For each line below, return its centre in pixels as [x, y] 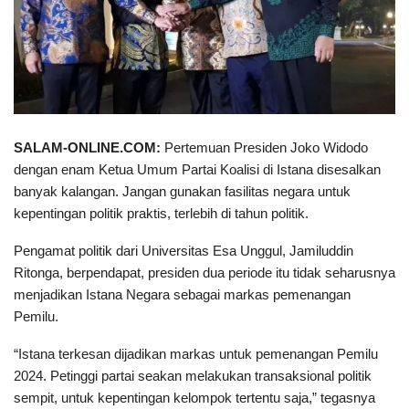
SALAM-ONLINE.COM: [87, 147]
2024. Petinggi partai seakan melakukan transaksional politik [193, 375]
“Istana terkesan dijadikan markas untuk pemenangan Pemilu [196, 353]
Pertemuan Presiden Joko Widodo [264, 147]
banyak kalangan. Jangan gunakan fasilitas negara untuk [182, 191]
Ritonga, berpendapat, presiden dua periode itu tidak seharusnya [204, 272]
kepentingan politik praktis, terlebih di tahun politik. [161, 213]
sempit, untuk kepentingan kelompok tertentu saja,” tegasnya [194, 397]
